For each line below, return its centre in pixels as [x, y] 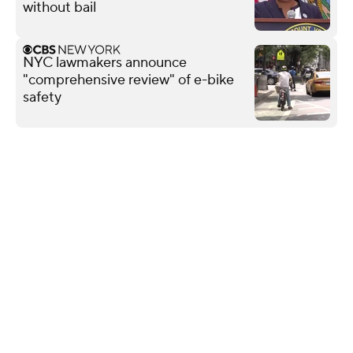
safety [42, 97]
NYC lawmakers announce [105, 62]
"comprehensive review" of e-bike [128, 80]
